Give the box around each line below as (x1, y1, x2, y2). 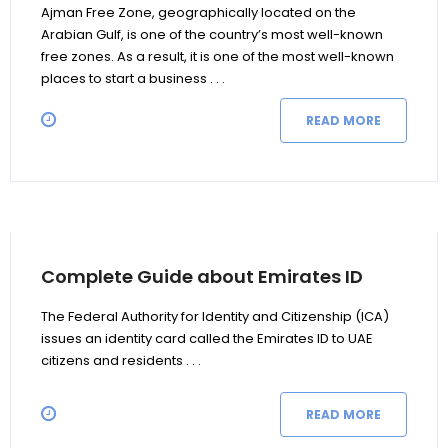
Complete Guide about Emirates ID (41, 264, 363, 289)
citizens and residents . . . (41, 351, 201, 370)
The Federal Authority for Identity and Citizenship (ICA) (41, 307, 389, 326)
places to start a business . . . (41, 69, 225, 88)
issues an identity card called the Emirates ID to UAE (41, 329, 373, 348)
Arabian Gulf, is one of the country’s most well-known (41, 25, 383, 44)
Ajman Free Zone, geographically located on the (41, 3, 356, 22)
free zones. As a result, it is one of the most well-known (41, 47, 394, 66)
